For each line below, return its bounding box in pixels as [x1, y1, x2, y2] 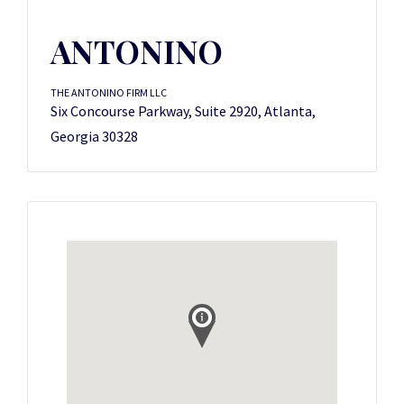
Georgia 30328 [50, 127, 138, 145]
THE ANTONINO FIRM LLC [50, 86, 167, 99]
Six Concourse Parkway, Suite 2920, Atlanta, [50, 102, 316, 120]
